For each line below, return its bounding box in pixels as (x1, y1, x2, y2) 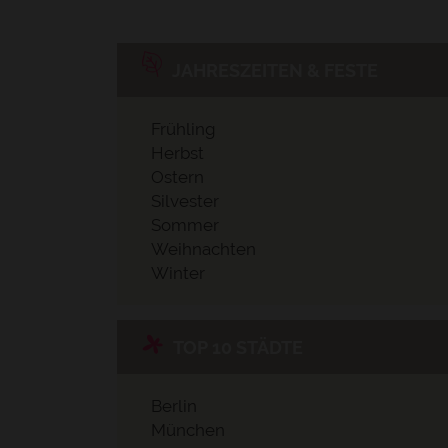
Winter (151, 263, 205, 283)
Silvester (151, 191, 219, 211)
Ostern (151, 167, 204, 187)
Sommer (151, 215, 219, 235)
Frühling (151, 119, 216, 139)
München (151, 420, 225, 440)
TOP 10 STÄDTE (173, 336, 303, 358)
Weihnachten (151, 239, 256, 259)
